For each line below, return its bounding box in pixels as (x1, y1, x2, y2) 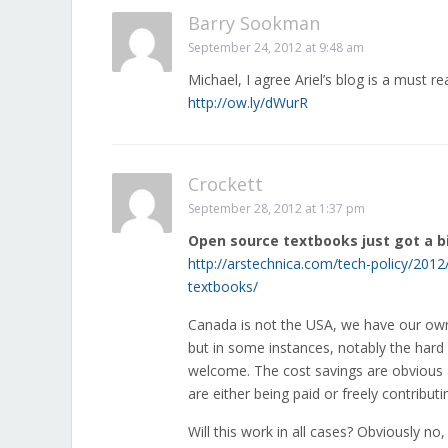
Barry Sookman (188, 11, 320, 35)
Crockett (188, 172, 263, 196)
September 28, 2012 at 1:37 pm (188, 200, 365, 217)
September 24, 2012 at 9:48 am (188, 39, 364, 56)
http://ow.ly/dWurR (188, 93, 308, 112)
